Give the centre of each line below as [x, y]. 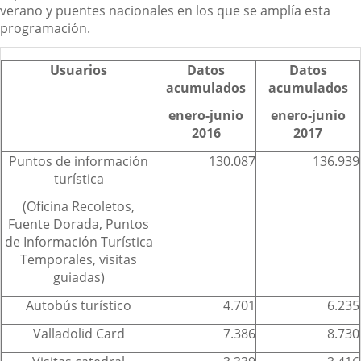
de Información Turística [79, 241]
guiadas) [79, 277]
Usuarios [79, 70]
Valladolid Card [79, 333]
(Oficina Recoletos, [79, 206]
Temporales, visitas [79, 259]
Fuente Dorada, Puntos [79, 224]
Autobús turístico [79, 305]
